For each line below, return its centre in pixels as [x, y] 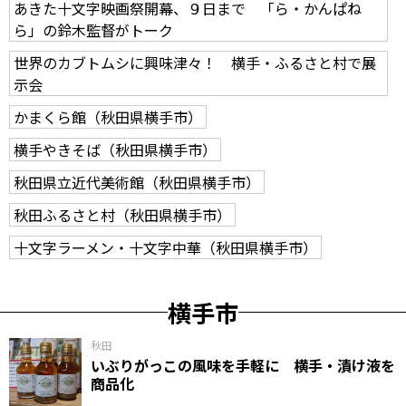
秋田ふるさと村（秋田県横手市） [122, 215]
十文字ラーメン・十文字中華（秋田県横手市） [165, 247]
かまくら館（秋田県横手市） [108, 117]
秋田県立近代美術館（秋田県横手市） [137, 182]
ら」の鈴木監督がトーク [93, 30]
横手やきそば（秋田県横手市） [115, 150]
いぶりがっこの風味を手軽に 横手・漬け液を [243, 365]
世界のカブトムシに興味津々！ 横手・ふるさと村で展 [195, 63]
